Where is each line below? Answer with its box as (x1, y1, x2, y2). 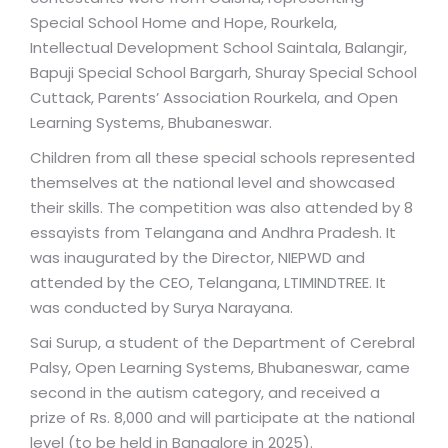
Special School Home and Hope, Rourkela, (30, 12, 337, 33)
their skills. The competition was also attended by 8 (30, 197, 413, 218)
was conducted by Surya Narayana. (30, 297, 293, 318)
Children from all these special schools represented (30, 147, 415, 168)
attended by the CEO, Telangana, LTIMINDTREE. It (30, 272, 386, 293)
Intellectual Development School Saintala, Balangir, (30, 37, 407, 58)
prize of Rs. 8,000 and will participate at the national (30, 407, 415, 428)
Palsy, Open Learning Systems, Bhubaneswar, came (30, 357, 410, 378)
